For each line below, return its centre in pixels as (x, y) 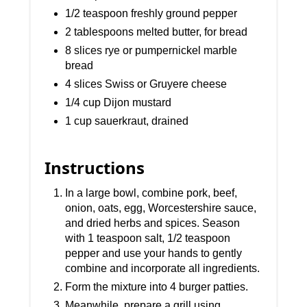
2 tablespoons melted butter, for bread (157, 32)
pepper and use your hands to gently (154, 254)
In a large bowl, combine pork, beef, (151, 193)
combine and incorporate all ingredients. (163, 269)
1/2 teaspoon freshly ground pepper (151, 14)
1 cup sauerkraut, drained (127, 121)
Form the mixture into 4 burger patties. (157, 287)
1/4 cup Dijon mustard (119, 103)
